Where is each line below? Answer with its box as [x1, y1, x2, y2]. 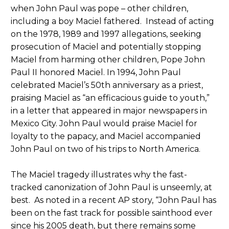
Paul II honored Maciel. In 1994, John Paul [11, 67, 181, 77]
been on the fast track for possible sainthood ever [11, 208, 213, 218]
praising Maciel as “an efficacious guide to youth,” [11, 93, 210, 103]
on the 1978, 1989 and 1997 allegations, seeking [11, 29, 201, 39]
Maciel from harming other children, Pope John [11, 54, 205, 64]
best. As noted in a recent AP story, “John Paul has [11, 195, 216, 205]
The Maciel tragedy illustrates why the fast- [11, 169, 187, 179]
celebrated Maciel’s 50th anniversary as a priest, [11, 80, 203, 90]
